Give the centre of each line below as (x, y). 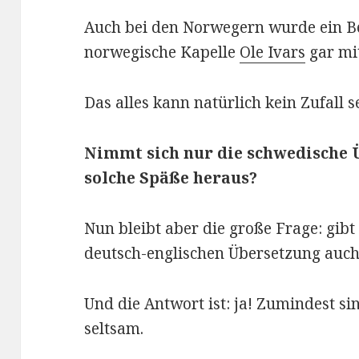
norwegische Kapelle (162, 52)
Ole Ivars (273, 52)
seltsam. (114, 329)
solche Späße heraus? (171, 178)
